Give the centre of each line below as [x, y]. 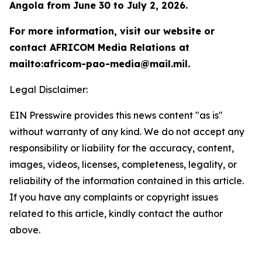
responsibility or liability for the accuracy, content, [122, 148]
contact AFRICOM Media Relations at [99, 47]
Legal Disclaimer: [49, 89]
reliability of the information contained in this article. [127, 181]
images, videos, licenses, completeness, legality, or [123, 164]
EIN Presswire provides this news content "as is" [116, 115]
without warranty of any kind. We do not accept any [127, 132]
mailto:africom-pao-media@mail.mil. [100, 64]
